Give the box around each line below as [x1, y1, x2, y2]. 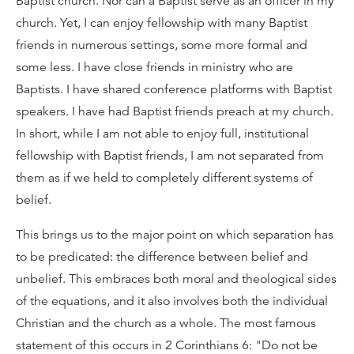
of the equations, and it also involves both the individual [16, 293, 328, 309]
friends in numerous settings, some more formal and [16, 37, 307, 53]
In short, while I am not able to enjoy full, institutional [16, 126, 309, 141]
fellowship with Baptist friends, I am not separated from [16, 148, 324, 164]
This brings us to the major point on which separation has [16, 227, 333, 243]
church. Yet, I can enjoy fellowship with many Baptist [16, 15, 307, 31]
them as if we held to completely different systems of [16, 170, 313, 186]
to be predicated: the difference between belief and [16, 249, 308, 265]
